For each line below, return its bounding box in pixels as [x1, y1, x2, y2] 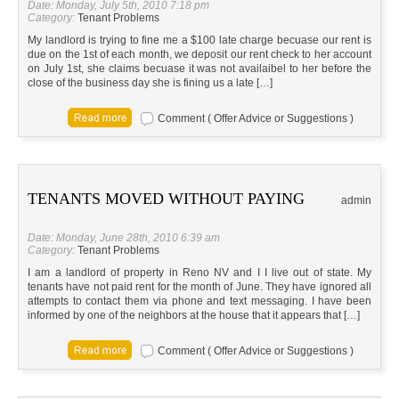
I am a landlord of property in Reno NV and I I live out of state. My [28, 266, 371, 280]
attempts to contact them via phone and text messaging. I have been [28, 295, 371, 308]
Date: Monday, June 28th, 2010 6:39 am [28, 232, 220, 245]
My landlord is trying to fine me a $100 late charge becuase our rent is [28, 34, 371, 47]
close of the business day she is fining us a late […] [28, 77, 273, 90]
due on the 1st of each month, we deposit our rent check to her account [28, 48, 371, 61]
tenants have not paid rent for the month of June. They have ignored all [28, 281, 371, 294]
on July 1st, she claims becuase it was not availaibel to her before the [28, 62, 371, 76]
